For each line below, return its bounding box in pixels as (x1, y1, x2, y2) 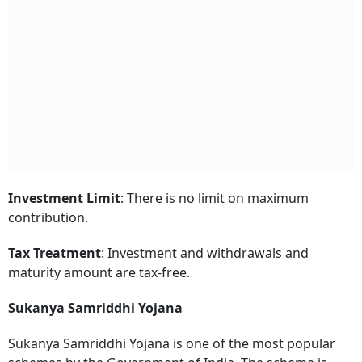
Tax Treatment (8, 243, 101, 262)
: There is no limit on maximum (120, 188, 309, 207)
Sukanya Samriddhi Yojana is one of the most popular (8, 334, 335, 352)
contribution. (8, 208, 91, 226)
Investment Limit (8, 188, 120, 207)
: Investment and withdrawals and (101, 243, 309, 262)
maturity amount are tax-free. (8, 263, 193, 281)
